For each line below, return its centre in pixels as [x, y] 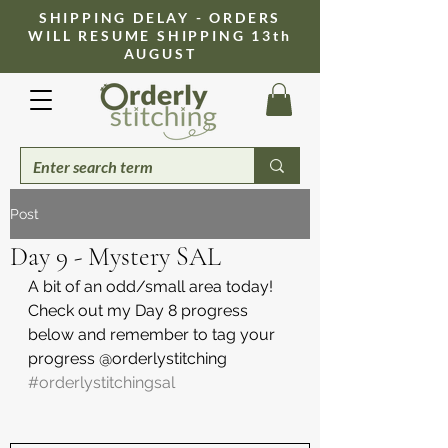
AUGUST [160, 53]
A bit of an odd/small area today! [152, 287]
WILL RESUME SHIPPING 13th [160, 35]
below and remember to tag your [153, 335]
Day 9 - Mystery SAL [115, 257]
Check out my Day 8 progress [140, 311]
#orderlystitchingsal [101, 383]
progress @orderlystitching [129, 359]
